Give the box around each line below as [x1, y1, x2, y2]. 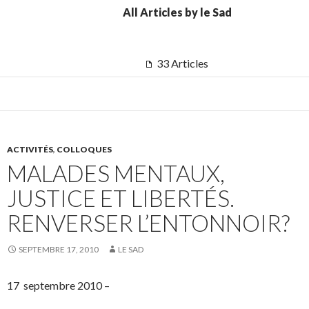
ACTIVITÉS [7, 144, 53, 155]
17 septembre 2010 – [7, 279, 110, 292]
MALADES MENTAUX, [7, 159, 225, 188]
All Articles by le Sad [123, 6, 232, 19]
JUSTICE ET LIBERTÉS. [7, 184, 235, 212]
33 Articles [154, 57, 208, 70]
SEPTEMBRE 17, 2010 [19, 244, 99, 255]
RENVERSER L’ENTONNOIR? [7, 209, 290, 237]
